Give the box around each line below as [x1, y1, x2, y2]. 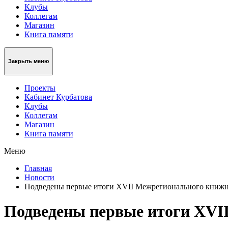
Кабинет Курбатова [24, 92, 92, 101]
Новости [24, 173, 54, 182]
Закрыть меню [8, 58, 49, 65]
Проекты [24, 83, 55, 92]
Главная [24, 163, 52, 173]
